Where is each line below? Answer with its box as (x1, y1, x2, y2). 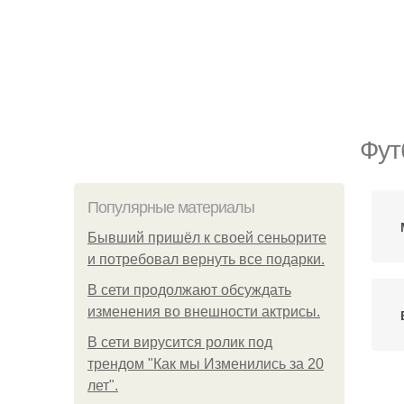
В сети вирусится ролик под (87, 335, 272, 350)
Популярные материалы (87, 198, 254, 216)
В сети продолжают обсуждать (87, 282, 291, 298)
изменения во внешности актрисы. (87, 304, 320, 319)
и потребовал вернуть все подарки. (87, 252, 325, 267)
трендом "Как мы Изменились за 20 (87, 356, 324, 372)
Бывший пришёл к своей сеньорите (87, 230, 326, 245)
